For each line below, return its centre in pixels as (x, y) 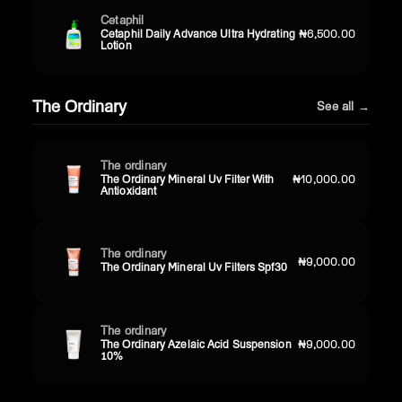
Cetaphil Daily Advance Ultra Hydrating (198, 33)
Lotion (116, 45)
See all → (343, 106)
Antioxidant (129, 190)
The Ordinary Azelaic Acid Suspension (196, 344)
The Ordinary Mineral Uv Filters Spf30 (194, 267)
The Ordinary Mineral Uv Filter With (188, 179)
